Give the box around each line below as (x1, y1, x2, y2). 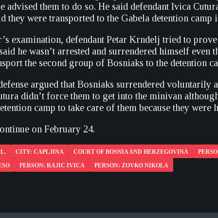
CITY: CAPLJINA (16, 148, 64, 155)
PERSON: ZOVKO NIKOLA (94, 162, 168, 169)
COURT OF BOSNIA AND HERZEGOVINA (73, 148, 188, 155)
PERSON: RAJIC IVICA (19, 162, 85, 169)
